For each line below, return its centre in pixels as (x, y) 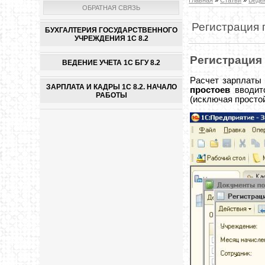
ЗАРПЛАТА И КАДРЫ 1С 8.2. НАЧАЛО (111, 87)
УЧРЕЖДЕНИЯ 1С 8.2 (111, 38)
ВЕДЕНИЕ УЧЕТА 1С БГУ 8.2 (112, 62)
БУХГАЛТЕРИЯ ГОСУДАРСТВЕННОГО (112, 30)
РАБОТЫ (111, 95)
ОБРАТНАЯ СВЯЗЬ (112, 7)
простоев (210, 90)
